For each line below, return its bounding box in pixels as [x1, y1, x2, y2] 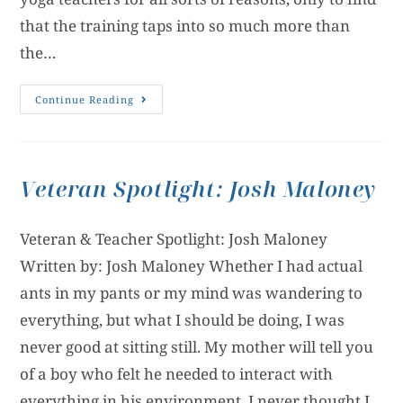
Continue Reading [35, 93, 135, 107]
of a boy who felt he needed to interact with [20, 363, 334, 385]
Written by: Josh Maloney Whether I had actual [20, 255, 363, 277]
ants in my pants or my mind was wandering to [20, 282, 363, 304]
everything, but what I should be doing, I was [20, 309, 345, 331]
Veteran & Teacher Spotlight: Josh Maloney [20, 228, 328, 250]
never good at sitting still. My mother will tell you [20, 336, 374, 358]
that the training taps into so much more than [20, 15, 351, 37]
